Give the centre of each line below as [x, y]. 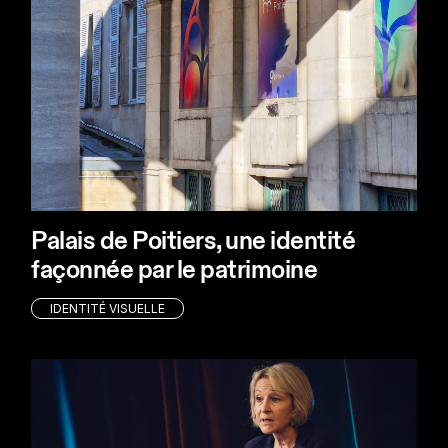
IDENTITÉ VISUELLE [108, 308]
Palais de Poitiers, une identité [193, 242]
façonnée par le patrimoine [174, 271]
